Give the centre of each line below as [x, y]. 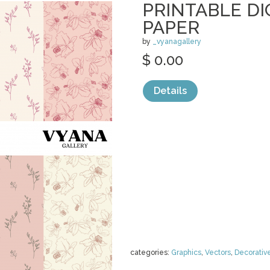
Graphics [186, 253]
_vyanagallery [177, 42]
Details [170, 91]
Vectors [218, 253]
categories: [151, 253]
